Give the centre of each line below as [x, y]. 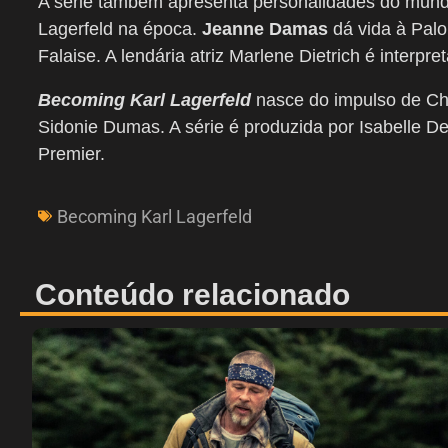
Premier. [71, 153]
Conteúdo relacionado [192, 294]
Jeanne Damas [265, 28]
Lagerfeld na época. [120, 28]
